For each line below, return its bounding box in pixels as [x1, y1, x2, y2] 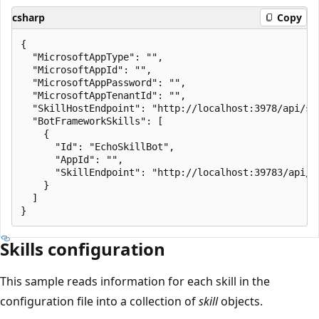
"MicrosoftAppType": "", [21, 51, 163, 63]
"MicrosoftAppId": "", [21, 63, 152, 75]
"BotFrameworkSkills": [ [21, 115, 163, 127]
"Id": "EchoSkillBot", [21, 140, 174, 152]
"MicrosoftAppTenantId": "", [21, 89, 186, 101]
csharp [12, 10, 45, 24]
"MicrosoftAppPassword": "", [21, 76, 186, 88]
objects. [218, 293, 263, 309]
